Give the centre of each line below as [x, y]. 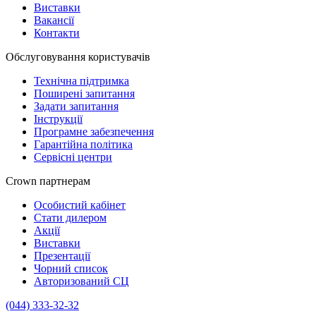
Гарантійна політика [83, 145]
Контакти [57, 33]
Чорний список [71, 269]
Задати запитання [76, 107]
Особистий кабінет [80, 205]
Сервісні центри [73, 157]
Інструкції [58, 119]
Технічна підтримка [81, 81]
